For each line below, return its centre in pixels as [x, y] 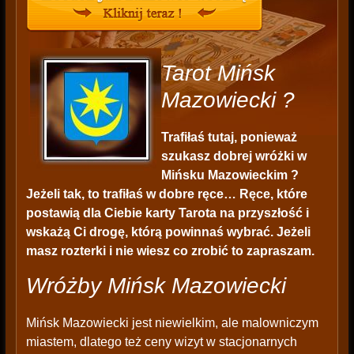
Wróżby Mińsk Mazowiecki [156, 286]
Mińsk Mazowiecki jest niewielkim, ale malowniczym [172, 323]
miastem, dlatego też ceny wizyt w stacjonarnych [161, 342]
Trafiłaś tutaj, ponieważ [229, 137]
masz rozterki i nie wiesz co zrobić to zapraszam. [170, 251]
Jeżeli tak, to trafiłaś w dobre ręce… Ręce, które [166, 194]
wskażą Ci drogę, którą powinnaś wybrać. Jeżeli [168, 232]
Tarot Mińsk [218, 73]
